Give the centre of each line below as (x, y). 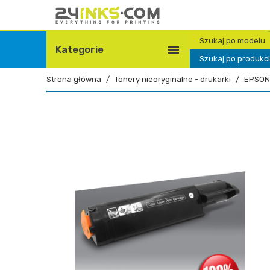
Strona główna (74, 79)
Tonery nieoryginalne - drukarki (173, 79)
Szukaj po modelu (233, 40)
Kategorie (80, 49)
